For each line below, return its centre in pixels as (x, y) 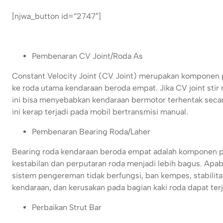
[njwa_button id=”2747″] (56, 16)
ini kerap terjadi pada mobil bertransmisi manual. (100, 112)
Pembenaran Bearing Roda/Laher (91, 132)
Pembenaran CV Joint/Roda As (87, 56)
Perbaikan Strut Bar (67, 208)
